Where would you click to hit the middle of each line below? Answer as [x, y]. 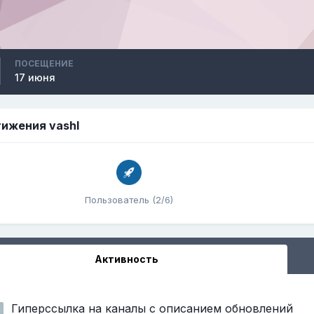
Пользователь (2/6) [129, 199]
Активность [127, 259]
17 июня [35, 77]
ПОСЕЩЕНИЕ [44, 63]
